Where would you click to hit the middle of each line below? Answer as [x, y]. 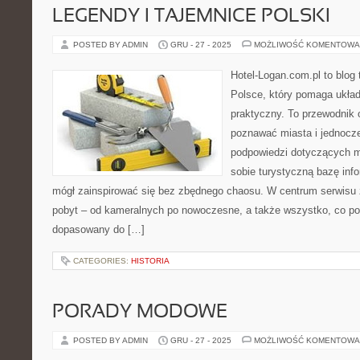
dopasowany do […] [98, 229]
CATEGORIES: [102, 261]
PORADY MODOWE [140, 313]
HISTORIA [150, 261]
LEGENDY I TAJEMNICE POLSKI [191, 17]
